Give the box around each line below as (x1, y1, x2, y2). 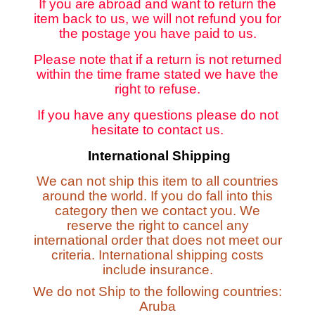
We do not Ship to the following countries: (33, 284, 282, 300)
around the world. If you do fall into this (42, 188, 273, 204)
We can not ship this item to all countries (37, 174, 278, 189)
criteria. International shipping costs (51, 247, 264, 263)
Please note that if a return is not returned (33, 52, 282, 67)
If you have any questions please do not (37, 108, 278, 123)
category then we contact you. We (55, 203, 260, 219)
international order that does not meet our (33, 233, 282, 248)
